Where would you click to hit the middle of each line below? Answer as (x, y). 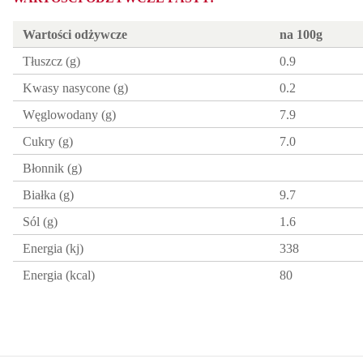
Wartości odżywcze (75, 35)
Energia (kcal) (59, 275)
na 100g (301, 35)
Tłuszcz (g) (51, 62)
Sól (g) (40, 222)
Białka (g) (48, 195)
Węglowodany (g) (69, 115)
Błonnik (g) (52, 169)
